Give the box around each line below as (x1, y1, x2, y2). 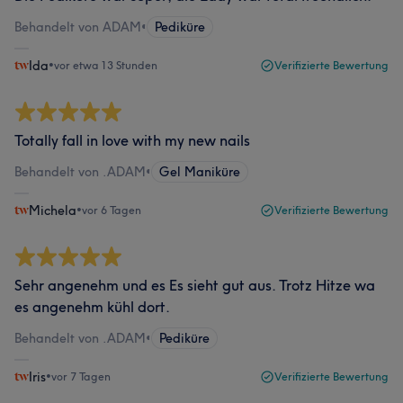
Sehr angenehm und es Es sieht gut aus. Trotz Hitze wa (14, 276, 375, 294)
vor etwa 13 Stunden (54, 58, 157, 72)
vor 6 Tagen (82, 203, 141, 217)
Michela (29, 202, 76, 219)
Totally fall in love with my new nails (14, 131, 250, 149)
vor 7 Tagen (51, 370, 111, 383)
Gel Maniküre (159, 164, 240, 180)
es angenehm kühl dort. (14, 298, 170, 316)
